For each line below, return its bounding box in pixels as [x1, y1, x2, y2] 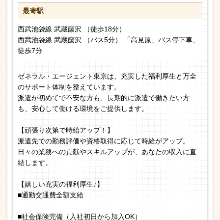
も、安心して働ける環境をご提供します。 [18, 105, 148, 113]
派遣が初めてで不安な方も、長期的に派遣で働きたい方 [18, 94, 190, 102]
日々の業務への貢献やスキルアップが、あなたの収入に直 [18, 148, 196, 156]
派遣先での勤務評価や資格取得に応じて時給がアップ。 [18, 137, 190, 145]
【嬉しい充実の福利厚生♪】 [18, 180, 104, 189]
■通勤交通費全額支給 [18, 191, 83, 199]
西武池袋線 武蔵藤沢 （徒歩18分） [18, 25, 126, 33]
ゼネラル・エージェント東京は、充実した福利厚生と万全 [18, 72, 196, 81]
